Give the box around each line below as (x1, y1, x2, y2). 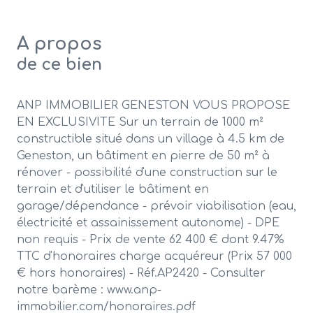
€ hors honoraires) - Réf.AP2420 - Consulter (17, 267, 265, 280)
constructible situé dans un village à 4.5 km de (17, 133, 284, 146)
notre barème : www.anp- (17, 284, 161, 297)
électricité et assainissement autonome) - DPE (17, 217, 279, 230)
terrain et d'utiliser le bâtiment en (17, 183, 209, 196)
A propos (17, 34, 101, 54)
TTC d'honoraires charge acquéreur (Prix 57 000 (17, 250, 292, 263)
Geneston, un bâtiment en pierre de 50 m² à (17, 150, 270, 163)
